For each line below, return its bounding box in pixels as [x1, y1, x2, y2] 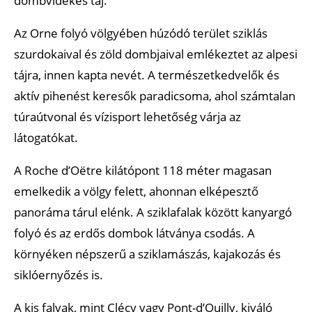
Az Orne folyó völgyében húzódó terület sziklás [14, 24, 267, 41]
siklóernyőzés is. [14, 266, 103, 283]
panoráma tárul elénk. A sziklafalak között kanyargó [14, 203, 292, 220]
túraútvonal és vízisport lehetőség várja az [14, 108, 241, 125]
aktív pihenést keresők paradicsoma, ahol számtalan [14, 87, 295, 104]
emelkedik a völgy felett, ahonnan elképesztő [14, 182, 258, 199]
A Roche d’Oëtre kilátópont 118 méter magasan [14, 162, 272, 178]
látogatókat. [14, 129, 78, 146]
